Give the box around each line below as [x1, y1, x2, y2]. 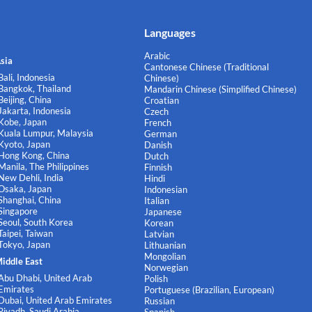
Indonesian [144, 184, 188, 196]
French [144, 117, 172, 129]
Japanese [144, 206, 182, 218]
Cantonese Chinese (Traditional [144, 61, 270, 73]
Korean [144, 217, 174, 229]
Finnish [144, 162, 173, 173]
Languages [144, 26, 196, 40]
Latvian [144, 228, 175, 240]
